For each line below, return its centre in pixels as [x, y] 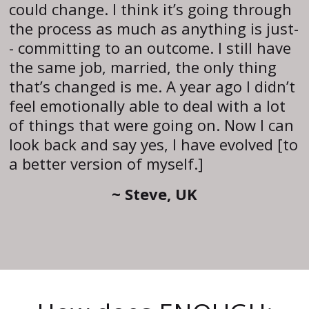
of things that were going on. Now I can [152, 124]
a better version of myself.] [107, 163]
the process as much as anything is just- [154, 28]
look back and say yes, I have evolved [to [154, 144]
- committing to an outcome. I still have [150, 47]
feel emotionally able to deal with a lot [148, 105]
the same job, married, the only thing [143, 67]
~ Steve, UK [154, 193]
